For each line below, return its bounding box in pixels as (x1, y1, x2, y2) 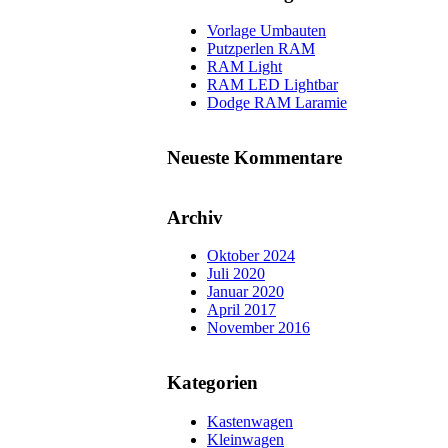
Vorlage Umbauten (207, 22, 326, 40)
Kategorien (167, 372, 258, 394)
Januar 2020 (207, 283, 284, 301)
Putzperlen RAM (207, 40, 315, 58)
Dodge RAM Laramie (207, 94, 347, 112)
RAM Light (207, 58, 282, 76)
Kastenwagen (207, 412, 293, 430)
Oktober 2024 (207, 247, 295, 265)
